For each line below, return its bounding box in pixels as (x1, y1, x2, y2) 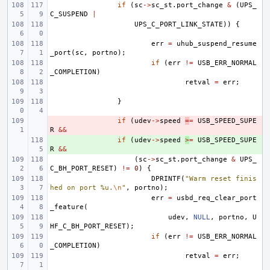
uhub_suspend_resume (177, 40, 257, 48)
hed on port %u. (50, 184, 113, 192)
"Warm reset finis (185, 175, 257, 183)
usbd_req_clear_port (177, 194, 257, 202)
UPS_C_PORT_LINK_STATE (134, 20, 223, 28)
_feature (50, 203, 84, 211)
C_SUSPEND (50, 10, 88, 18)
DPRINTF (151, 175, 181, 183)
